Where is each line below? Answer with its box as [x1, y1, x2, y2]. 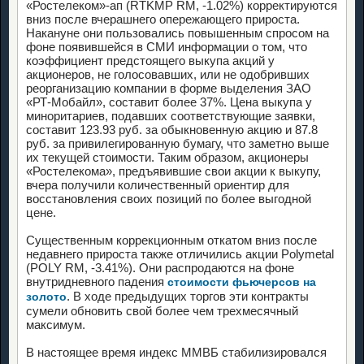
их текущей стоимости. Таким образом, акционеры [26, 149, 309, 164]
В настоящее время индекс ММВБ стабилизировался [26, 344, 327, 359]
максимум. [26, 317, 85, 331]
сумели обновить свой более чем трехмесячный [26, 303, 298, 318]
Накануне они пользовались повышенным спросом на [26, 25, 329, 40]
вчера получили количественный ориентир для [26, 177, 289, 192]
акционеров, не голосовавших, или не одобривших [26, 67, 310, 81]
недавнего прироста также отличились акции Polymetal [26, 246, 334, 261]
